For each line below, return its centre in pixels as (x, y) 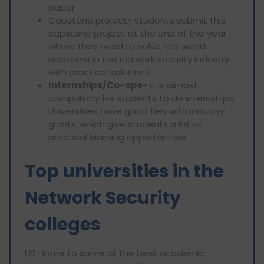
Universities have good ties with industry (136, 111)
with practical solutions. (100, 72)
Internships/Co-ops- (99, 85)
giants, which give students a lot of (125, 124)
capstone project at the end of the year (137, 33)
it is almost (174, 85)
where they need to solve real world (127, 46)
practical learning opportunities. (118, 137)
